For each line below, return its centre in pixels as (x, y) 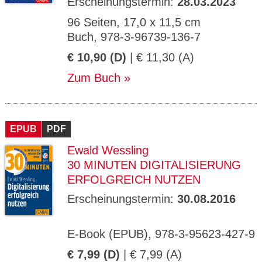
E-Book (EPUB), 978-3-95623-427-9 (161, 234)
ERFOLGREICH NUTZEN (134, 180)
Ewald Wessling (108, 150)
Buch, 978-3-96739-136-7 (134, 37)
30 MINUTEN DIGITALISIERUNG (154, 165)
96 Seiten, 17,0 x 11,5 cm (134, 22)
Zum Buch (94, 78)
